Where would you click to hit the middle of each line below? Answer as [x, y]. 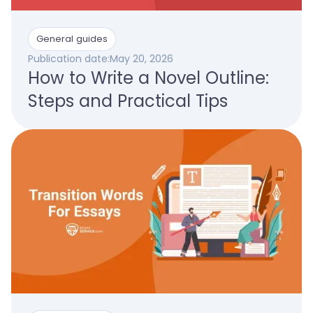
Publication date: [69, 59]
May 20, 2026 [141, 59]
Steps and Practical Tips [128, 101]
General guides [72, 39]
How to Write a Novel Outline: [148, 78]
